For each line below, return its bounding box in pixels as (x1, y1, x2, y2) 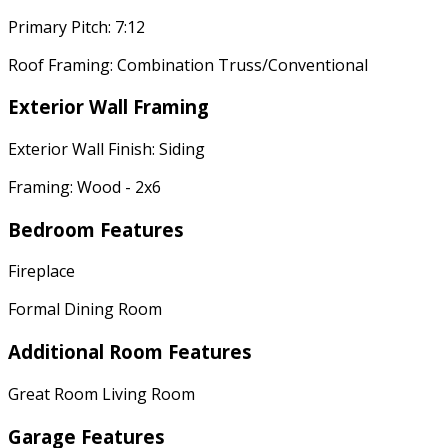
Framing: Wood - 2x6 (8, 175, 161, 198)
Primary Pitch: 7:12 (8, 15, 145, 38)
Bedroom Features (8, 216, 184, 242)
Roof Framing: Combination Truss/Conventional (8, 53, 368, 76)
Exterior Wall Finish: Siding (8, 137, 205, 160)
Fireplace (8, 260, 75, 283)
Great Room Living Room (8, 382, 195, 405)
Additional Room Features (8, 339, 252, 365)
